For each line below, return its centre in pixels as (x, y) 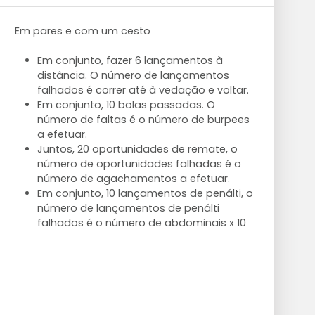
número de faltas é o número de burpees (143, 120)
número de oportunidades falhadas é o (139, 164)
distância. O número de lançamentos (133, 75)
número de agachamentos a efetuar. (133, 179)
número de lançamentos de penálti (128, 208)
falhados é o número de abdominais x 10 (141, 223)
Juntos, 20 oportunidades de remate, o (137, 149)
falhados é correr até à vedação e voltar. (143, 90)
